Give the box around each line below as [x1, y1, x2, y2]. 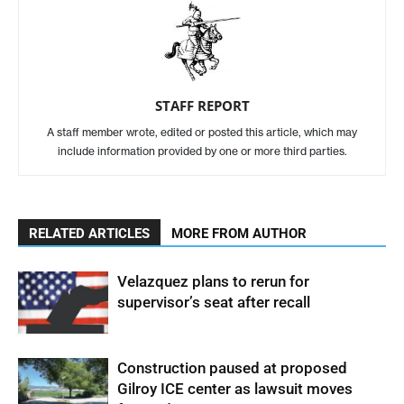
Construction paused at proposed [117, 359, 347, 377]
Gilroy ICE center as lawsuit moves [117, 380, 353, 398]
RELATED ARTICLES [29, 225, 150, 242]
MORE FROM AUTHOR [171, 225, 307, 242]
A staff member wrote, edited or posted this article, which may [47, 125, 357, 139]
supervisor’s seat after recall [117, 293, 310, 311]
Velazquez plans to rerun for [117, 272, 309, 290]
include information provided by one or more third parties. [57, 144, 347, 158]
